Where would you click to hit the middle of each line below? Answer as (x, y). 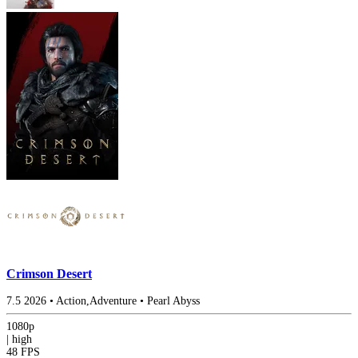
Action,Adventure (96, 301)
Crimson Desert (49, 273)
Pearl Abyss (173, 301)
